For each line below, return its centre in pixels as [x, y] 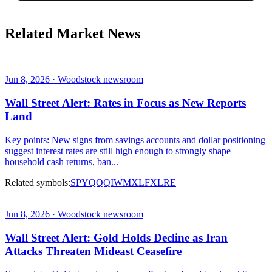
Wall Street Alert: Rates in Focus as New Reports [125, 103]
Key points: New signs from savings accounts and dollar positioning [135, 140]
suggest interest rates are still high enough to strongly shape [118, 151]
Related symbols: [38, 182]
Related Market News [73, 33]
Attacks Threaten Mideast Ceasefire [93, 251]
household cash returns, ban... [62, 161]
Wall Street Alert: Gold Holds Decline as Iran [116, 237]
